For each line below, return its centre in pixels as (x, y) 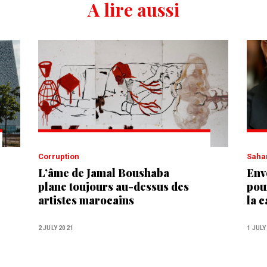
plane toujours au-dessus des (113, 186)
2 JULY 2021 (56, 228)
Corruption (61, 156)
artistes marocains (86, 200)
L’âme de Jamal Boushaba (103, 173)
